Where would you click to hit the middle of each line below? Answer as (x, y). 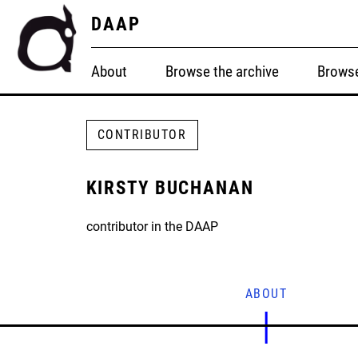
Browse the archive (223, 72)
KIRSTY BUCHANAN (170, 188)
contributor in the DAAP (152, 227)
